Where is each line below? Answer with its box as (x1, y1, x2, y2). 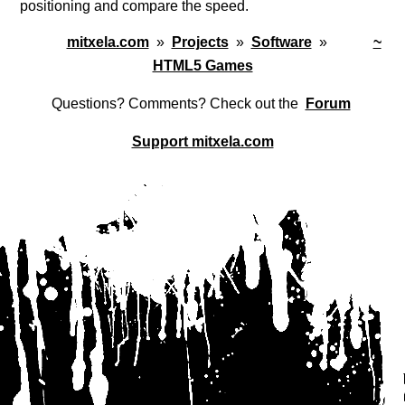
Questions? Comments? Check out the (51, 96, 302, 112)
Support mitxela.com (131, 134, 274, 150)
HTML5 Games (152, 58, 253, 74)
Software (250, 34, 312, 51)
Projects (171, 34, 229, 51)
